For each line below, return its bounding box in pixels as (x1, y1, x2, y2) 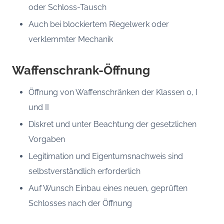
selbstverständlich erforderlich (28, 166, 140, 176)
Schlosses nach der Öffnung (28, 198, 132, 208)
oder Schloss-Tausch (28, 2, 106, 12)
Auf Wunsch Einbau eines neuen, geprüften (28, 183, 187, 193)
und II (28, 102, 49, 112)
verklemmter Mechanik (28, 34, 113, 44)
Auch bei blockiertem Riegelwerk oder (28, 19, 169, 29)
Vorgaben (28, 134, 65, 144)
